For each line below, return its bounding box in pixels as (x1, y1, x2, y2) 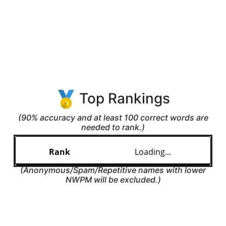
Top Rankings (75, 89, 170, 107)
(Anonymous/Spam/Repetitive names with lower (20, 164, 206, 175)
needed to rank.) (81, 122, 145, 132)
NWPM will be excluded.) (65, 174, 161, 185)
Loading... (134, 146, 171, 158)
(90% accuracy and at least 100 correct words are (18, 112, 208, 123)
